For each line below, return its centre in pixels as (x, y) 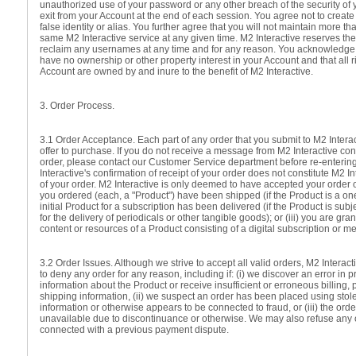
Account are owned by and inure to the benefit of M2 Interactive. (176, 72)
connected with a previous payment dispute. (134, 330)
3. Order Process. (77, 106)
